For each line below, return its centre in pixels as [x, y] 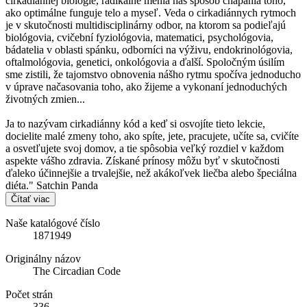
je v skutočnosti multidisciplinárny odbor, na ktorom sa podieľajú [146, 25]
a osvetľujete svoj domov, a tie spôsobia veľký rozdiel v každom [145, 148]
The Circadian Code [77, 271]
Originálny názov [43, 258]
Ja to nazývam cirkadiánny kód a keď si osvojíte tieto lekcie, [135, 123]
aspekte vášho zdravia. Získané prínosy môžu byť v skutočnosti [143, 160]
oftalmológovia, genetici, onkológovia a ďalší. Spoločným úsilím [145, 62]
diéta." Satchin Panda [52, 185]
